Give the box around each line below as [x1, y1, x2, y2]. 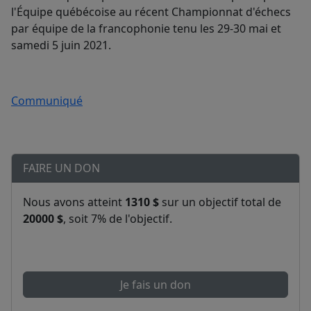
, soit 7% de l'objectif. [63, 211, 172, 227]
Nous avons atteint [23, 194, 125, 210]
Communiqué [11, 93, 83, 109]
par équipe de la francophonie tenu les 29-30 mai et [11, 21, 281, 37]
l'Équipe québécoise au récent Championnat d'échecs [11, 4, 291, 20]
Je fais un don [120, 277, 191, 293]
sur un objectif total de [159, 194, 281, 210]
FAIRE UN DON [23, 160, 100, 176]
